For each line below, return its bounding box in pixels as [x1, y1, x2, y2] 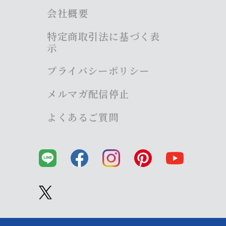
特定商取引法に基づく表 [47, 31, 160, 44]
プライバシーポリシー [47, 66, 150, 79]
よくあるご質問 [47, 111, 120, 125]
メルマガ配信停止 [47, 89, 130, 101]
